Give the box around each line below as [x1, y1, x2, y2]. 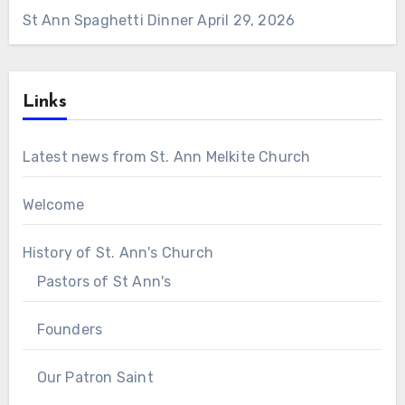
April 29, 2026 [197, 12, 296, 30]
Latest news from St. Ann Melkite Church [22, 148, 311, 166]
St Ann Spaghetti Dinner [22, 12, 194, 30]
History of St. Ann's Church [22, 244, 213, 262]
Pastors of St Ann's [36, 273, 172, 291]
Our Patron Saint [36, 369, 154, 387]
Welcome [22, 196, 84, 214]
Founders [36, 321, 103, 339]
